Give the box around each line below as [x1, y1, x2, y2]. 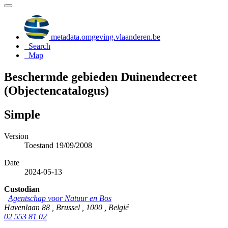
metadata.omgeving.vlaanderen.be [49, 33, 160, 41]
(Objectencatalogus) [4, 83, 109, 97]
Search [28, 42, 50, 50]
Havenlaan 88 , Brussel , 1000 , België [4, 203, 129, 212]
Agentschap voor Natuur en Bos [8, 193, 111, 203]
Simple [4, 107, 40, 121]
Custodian [4, 184, 40, 193]
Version [4, 131, 28, 140]
